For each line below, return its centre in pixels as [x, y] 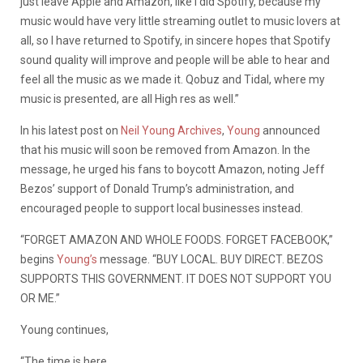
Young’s [77, 259]
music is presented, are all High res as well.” [130, 98]
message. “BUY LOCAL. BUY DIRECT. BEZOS [210, 259]
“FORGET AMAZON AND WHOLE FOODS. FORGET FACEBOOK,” [177, 239]
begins [38, 259]
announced [290, 130]
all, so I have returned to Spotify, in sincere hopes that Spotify [175, 40]
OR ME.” [40, 298]
